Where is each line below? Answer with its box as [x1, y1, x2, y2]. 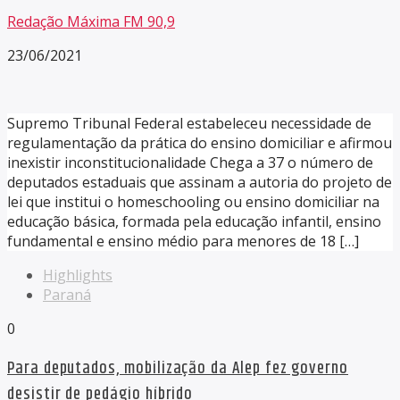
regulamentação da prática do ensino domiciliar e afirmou [7, 133, 392, 154]
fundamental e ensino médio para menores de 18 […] [7, 231, 359, 252]
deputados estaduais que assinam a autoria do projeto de [7, 172, 392, 193]
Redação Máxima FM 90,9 [7, 12, 175, 32]
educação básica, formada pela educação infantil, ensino [7, 212, 381, 232]
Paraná [43, 285, 91, 305]
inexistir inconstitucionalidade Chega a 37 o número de [7, 153, 373, 173]
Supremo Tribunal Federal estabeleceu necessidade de [7, 113, 371, 134]
